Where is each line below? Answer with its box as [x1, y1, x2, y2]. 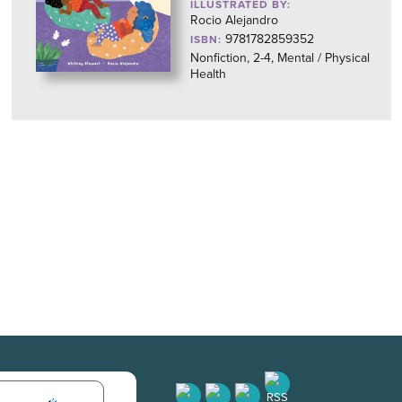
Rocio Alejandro [189, 13, 278, 28]
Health [189, 66, 226, 82]
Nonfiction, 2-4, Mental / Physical [189, 50, 370, 66]
